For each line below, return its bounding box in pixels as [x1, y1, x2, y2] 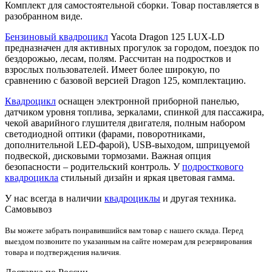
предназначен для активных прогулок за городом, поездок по [5, 42, 259, 53]
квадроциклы [104, 192, 160, 203]
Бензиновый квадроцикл [5, 31, 108, 42]
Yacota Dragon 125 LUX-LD [108, 31, 225, 42]
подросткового [182, 161, 243, 172]
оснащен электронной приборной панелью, [56, 95, 239, 106]
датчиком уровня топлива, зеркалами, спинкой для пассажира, [5, 106, 264, 117]
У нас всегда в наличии [5, 192, 104, 203]
